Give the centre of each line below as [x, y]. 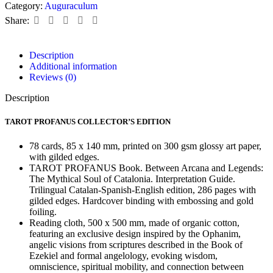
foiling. [43, 211]
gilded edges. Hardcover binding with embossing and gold [141, 200]
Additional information [73, 66]
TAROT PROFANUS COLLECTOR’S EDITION [88, 122]
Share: [17, 20]
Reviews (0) [53, 77]
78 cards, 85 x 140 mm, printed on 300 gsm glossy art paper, [145, 146]
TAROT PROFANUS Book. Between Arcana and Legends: [146, 168]
